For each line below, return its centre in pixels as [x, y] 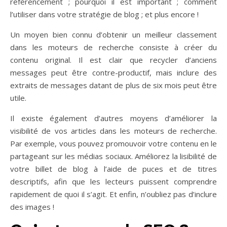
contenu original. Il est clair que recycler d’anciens [113, 60]
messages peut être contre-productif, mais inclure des [113, 73]
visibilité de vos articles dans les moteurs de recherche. [113, 131]
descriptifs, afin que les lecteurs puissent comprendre [113, 182]
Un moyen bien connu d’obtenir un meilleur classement [113, 35]
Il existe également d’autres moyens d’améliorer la [113, 118]
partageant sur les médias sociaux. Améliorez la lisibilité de [113, 156]
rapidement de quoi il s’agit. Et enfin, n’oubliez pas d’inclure [113, 194]
